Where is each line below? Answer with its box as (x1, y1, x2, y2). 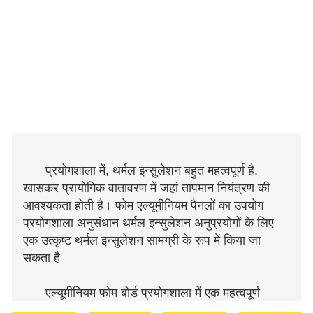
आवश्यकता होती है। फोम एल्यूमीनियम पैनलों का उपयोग (23, 198, 263, 212)
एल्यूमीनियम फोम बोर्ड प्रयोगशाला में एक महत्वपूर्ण (45, 286, 260, 300)
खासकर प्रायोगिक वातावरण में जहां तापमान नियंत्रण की (23, 181, 270, 195)
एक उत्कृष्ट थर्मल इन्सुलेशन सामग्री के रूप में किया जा (23, 233, 261, 247)
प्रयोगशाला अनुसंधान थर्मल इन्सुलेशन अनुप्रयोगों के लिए (23, 216, 274, 230)
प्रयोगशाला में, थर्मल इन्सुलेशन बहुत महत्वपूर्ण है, (45, 163, 258, 177)
